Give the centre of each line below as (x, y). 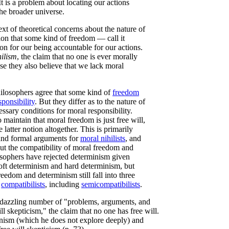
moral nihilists (103, 138)
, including (63, 184)
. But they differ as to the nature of (90, 101)
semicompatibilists (111, 184)
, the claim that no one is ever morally (77, 56)
